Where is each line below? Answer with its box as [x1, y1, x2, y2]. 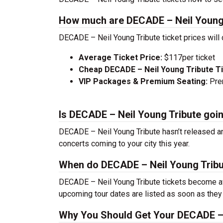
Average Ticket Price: [79, 53, 164, 62]
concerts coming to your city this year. [59, 139, 190, 148]
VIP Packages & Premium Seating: [79, 77, 208, 86]
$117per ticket [164, 53, 215, 62]
